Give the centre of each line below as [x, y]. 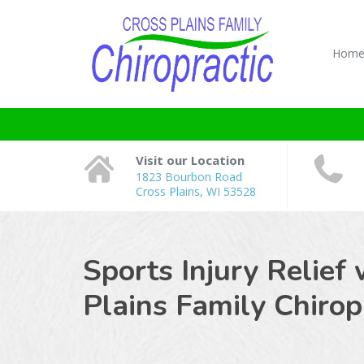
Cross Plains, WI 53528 [196, 191]
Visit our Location [190, 160]
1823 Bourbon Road [189, 177]
